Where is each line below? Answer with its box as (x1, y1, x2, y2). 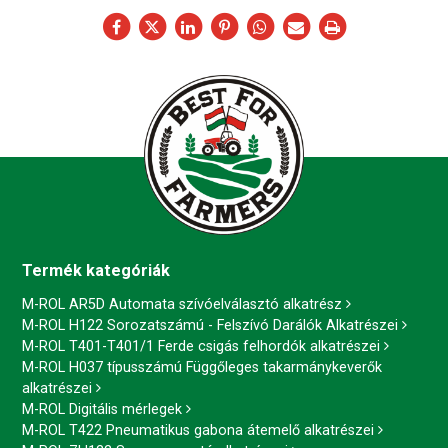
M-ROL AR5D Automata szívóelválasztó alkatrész (21, 295, 342, 313)
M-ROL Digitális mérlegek (21, 400, 182, 418)
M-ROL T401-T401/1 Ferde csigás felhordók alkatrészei (21, 337, 380, 355)
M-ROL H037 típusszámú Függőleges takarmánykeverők (21, 358, 382, 376)
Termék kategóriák (21, 260, 170, 280)
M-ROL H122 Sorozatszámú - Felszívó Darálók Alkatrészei (21, 316, 398, 334)
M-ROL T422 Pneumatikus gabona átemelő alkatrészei (21, 421, 374, 439)
